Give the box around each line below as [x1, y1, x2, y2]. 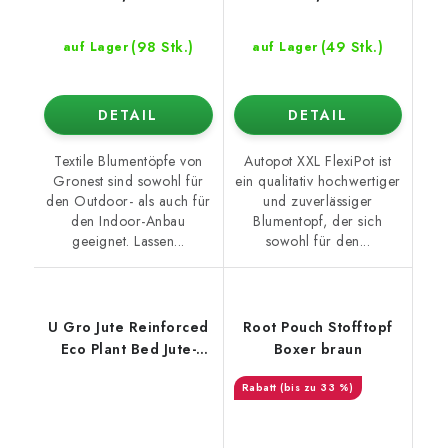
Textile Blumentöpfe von [54, 151, 203, 172]
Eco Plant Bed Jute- [60, 339, 196, 360]
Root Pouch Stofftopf [242, 317, 393, 338]
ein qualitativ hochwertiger [235, 171, 401, 192]
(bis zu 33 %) [280, 380, 354, 396]
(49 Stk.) [320, 37, 384, 58]
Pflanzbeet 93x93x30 [50, 361, 206, 382]
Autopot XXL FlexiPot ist [244, 151, 392, 172]
